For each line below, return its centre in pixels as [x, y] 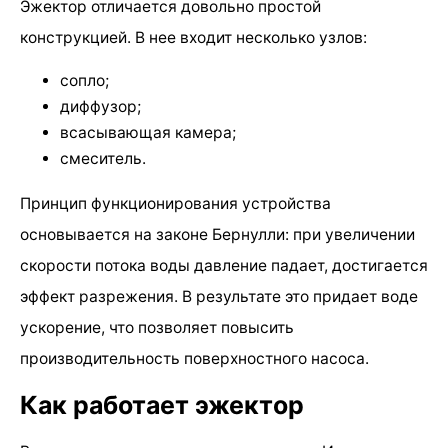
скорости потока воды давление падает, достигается [224, 265]
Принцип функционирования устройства [175, 203]
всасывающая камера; [148, 133]
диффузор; [100, 107]
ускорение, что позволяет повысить [157, 327]
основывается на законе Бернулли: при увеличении [217, 234]
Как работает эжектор [162, 404]
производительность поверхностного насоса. [194, 358]
